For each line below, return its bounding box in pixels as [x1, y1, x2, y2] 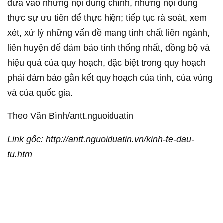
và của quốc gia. [7, 88, 73, 98]
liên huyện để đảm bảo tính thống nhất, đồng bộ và [7, 43, 210, 53]
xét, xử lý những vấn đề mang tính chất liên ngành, [7, 28, 210, 38]
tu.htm [7, 149, 32, 159]
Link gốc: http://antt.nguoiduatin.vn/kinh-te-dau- [7, 134, 194, 144]
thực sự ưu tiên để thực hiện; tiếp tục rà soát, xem [7, 13, 207, 23]
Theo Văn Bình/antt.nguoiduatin [7, 111, 133, 121]
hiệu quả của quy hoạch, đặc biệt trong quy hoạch [7, 58, 206, 68]
